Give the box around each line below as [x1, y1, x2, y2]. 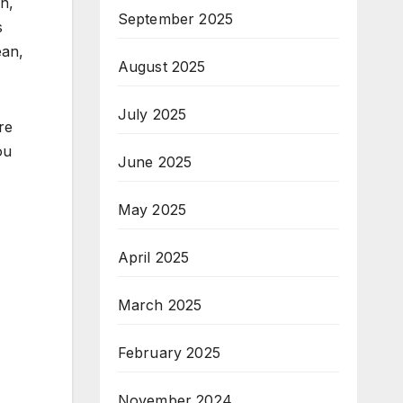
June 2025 [117, 152, 193, 171]
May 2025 [117, 200, 187, 219]
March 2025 [117, 295, 202, 314]
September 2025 [117, 9, 234, 28]
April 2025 [117, 247, 190, 266]
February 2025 [117, 343, 221, 362]
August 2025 [117, 57, 206, 76]
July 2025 [117, 104, 187, 123]
